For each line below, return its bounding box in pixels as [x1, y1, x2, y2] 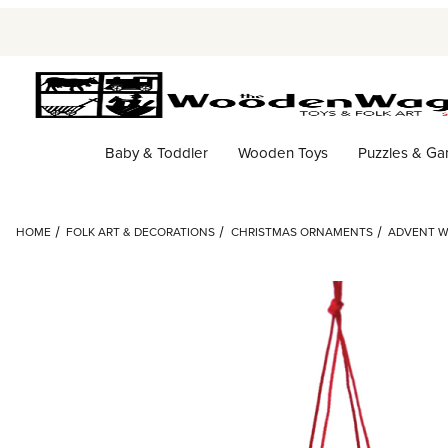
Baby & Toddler [104, 141, 208, 163]
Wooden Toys [237, 141, 328, 163]
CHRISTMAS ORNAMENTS [230, 223, 373, 241]
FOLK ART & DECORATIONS [66, 223, 216, 241]
